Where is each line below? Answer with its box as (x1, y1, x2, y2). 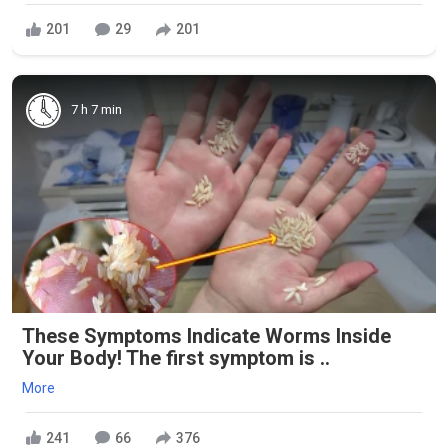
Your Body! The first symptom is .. (22, 346, 330, 370)
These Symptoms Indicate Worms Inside (22, 324, 391, 348)
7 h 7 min (71, 102, 122, 117)
